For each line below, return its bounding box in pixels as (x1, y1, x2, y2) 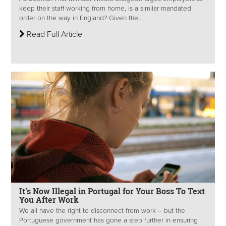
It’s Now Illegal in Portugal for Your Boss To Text (19, 186, 205, 197)
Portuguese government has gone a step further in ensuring (19, 216, 198, 225)
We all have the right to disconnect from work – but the (19, 207, 185, 215)
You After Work (19, 194, 79, 205)
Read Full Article (25, 29, 82, 40)
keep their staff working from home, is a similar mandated (19, 5, 191, 13)
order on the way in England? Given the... (19, 14, 143, 23)
